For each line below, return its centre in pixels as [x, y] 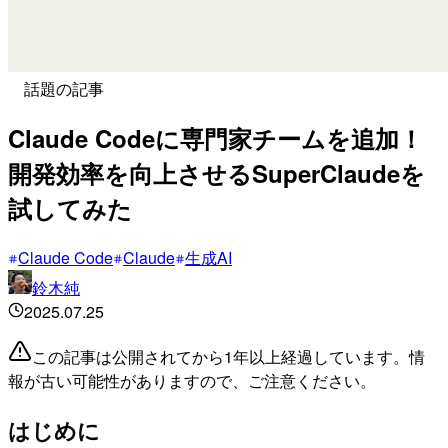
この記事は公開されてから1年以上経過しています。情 [228, 356]
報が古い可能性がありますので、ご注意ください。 [192, 380]
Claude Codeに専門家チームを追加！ [215, 137]
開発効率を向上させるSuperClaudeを [216, 172]
